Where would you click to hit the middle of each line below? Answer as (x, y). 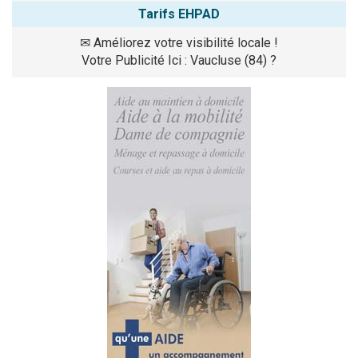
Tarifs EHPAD (179, 14)
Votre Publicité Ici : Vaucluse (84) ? (179, 60)
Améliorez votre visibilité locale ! (186, 43)
